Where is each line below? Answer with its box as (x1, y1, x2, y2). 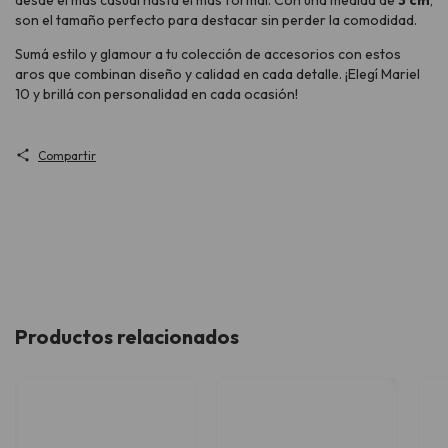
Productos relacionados (15, 323, 239, 349)
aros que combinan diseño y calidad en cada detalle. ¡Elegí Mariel (15, 64, 420, 83)
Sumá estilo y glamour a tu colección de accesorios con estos (15, 44, 401, 63)
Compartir (37, 147, 96, 163)
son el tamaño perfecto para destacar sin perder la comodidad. (15, 10, 417, 29)
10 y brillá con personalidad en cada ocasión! (15, 84, 298, 103)
